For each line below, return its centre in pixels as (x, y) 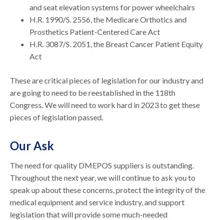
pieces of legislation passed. (57, 117)
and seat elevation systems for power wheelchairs (113, 7)
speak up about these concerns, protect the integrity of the (108, 190)
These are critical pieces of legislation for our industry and (107, 80)
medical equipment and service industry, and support (97, 202)
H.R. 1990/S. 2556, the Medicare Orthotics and (108, 19)
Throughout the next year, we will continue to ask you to (103, 177)
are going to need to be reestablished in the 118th (93, 92)
